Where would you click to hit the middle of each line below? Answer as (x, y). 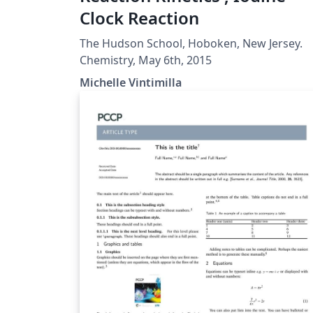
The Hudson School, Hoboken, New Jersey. (191, 43)
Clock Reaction (139, 17)
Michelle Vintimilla (131, 82)
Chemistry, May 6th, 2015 (146, 60)
